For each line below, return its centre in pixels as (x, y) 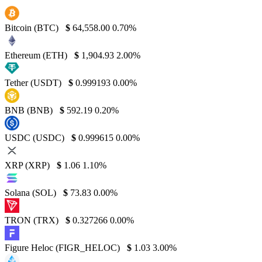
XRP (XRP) (28, 165)
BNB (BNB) (30, 110)
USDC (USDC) (36, 137)
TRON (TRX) (33, 220)
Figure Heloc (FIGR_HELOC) (63, 247)
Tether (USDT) (34, 82)
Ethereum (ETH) (37, 55)
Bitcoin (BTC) (33, 27)
